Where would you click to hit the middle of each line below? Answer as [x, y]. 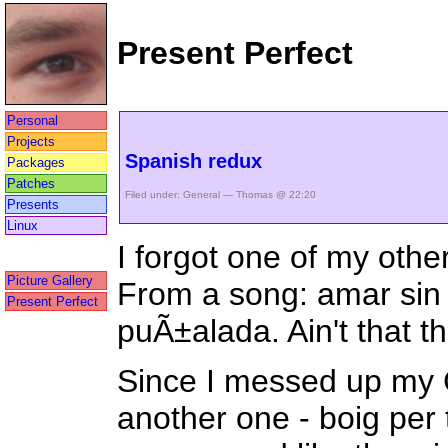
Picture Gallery [50, 280]
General [201, 195]
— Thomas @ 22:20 [268, 195]
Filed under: [154, 195]
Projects [31, 141]
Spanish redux [193, 161]
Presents [33, 204]
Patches [31, 183]
